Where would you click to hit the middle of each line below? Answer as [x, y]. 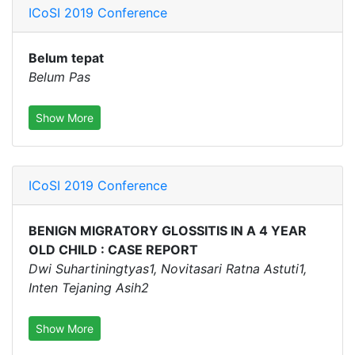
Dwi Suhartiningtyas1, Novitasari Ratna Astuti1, [168, 269]
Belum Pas [59, 77]
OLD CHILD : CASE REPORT [113, 250]
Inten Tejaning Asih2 [89, 288]
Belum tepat [66, 58]
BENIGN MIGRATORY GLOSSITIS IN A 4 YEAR [168, 231]
